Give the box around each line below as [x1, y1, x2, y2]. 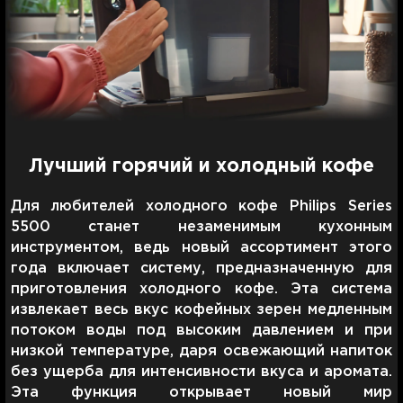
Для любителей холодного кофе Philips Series [11, 199, 392, 213]
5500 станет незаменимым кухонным [11, 219, 392, 234]
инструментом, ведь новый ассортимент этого [11, 240, 392, 255]
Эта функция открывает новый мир [11, 385, 392, 399]
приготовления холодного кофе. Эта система [11, 282, 392, 296]
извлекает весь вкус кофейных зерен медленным [11, 302, 392, 317]
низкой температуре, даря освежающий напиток [11, 344, 392, 358]
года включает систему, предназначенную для [11, 261, 392, 275]
